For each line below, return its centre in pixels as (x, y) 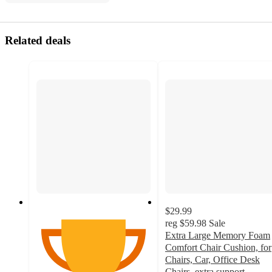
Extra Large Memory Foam (218, 236)
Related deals (38, 40)
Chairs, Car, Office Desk (212, 260)
